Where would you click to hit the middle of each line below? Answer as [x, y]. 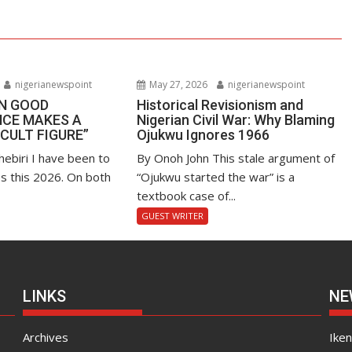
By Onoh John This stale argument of [236, 158]
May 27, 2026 [178, 84]
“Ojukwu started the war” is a [216, 176]
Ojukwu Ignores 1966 [203, 134]
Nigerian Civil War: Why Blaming [236, 119]
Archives [45, 337]
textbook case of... [187, 195]
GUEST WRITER [173, 215]
